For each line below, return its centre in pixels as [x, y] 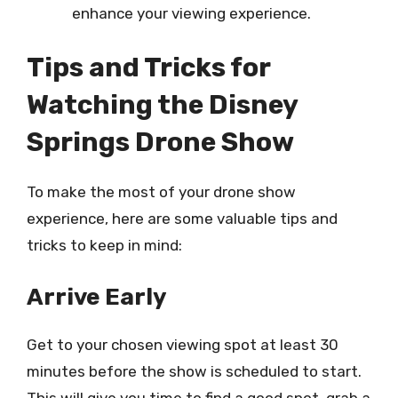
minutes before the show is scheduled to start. [194, 371]
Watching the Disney [162, 105]
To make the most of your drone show [161, 192]
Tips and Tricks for [148, 68]
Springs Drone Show [160, 142]
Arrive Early [97, 297]
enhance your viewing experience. [191, 13]
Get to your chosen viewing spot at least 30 [183, 344]
